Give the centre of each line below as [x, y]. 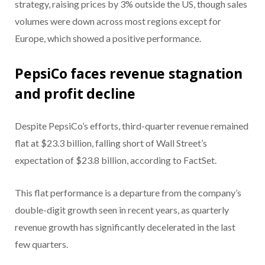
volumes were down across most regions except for [118, 21]
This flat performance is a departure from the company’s [128, 192]
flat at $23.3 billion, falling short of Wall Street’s [111, 143]
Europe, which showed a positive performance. [108, 38]
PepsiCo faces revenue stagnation [129, 73]
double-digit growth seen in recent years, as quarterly [122, 209]
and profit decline [75, 93]
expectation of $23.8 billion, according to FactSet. [116, 160]
